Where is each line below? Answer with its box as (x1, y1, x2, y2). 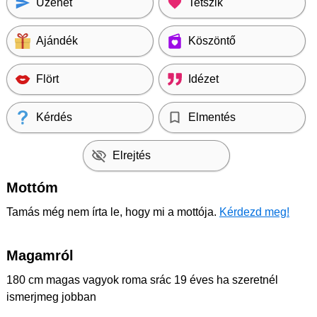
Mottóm (6, 180, 58, 196)
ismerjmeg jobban (6, 291, 96, 304)
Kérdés (36, 111, 72, 124)
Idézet (188, 73, 219, 86)
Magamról (6, 248, 74, 264)
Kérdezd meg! (219, 206, 289, 219)
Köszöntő (188, 35, 236, 47)
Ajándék (36, 35, 78, 47)
